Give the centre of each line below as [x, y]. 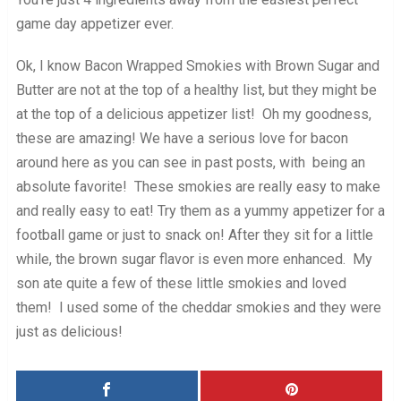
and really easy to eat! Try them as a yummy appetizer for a [200, 210]
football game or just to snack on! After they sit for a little [194, 235]
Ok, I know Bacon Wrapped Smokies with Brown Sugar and [197, 65]
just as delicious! [69, 331]
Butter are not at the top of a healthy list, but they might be [196, 90]
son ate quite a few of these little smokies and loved [181, 283]
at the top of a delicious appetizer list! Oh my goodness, [193, 114]
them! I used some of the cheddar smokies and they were [198, 307]
